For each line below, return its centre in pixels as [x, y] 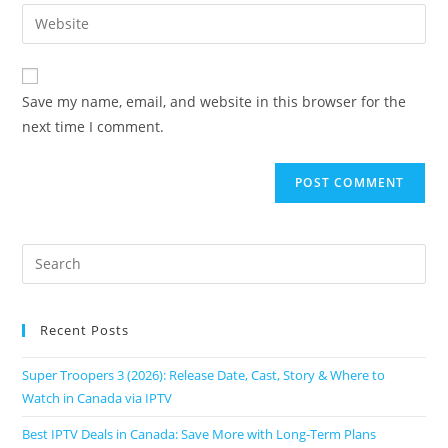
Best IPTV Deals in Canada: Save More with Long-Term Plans [199, 433]
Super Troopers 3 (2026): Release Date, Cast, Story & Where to [204, 374]
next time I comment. [93, 126]
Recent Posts [85, 329]
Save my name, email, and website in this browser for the [214, 101]
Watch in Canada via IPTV [97, 397]
